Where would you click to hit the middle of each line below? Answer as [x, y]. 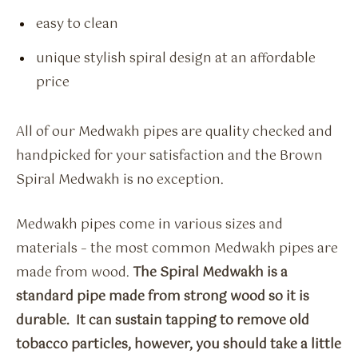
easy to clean [77, 25]
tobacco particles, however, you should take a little [179, 345]
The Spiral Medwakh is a [210, 273]
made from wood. [74, 273]
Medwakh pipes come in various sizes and [149, 225]
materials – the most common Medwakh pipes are [177, 249]
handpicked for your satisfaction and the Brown [169, 156]
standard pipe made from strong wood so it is [163, 297]
